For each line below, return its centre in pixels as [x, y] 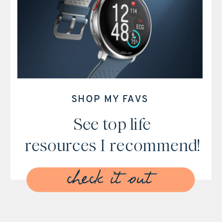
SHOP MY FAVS [110, 100]
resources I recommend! [112, 146]
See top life [112, 124]
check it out [109, 180]
